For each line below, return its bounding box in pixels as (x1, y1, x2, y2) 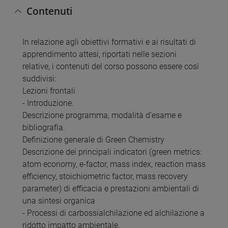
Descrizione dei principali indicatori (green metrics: (22, 147, 202, 157)
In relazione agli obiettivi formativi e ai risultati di (22, 37, 196, 47)
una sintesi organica (22, 195, 95, 206)
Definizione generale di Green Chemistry (22, 134, 164, 145)
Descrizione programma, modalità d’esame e (22, 110, 182, 120)
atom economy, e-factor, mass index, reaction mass (22, 159, 206, 169)
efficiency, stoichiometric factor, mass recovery (22, 171, 188, 181)
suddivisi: (22, 73, 56, 83)
